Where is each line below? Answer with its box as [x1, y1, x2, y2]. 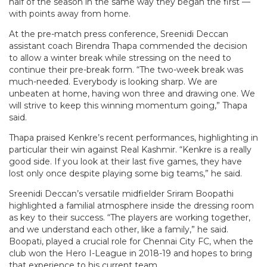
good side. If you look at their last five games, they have [9, 156, 242, 167]
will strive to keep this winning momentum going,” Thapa [9, 100, 247, 111]
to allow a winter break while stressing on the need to [9, 52, 231, 63]
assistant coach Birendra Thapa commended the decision [9, 40, 247, 51]
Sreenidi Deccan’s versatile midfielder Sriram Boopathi [9, 188, 234, 199]
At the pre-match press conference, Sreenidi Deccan [9, 28, 228, 39]
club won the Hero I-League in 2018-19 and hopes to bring [9, 247, 252, 259]
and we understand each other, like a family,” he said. [9, 223, 228, 235]
